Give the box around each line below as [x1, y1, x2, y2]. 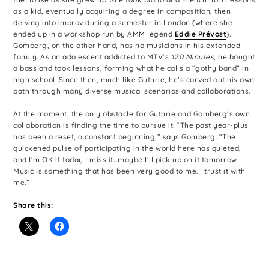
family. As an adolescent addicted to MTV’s [13, 52, 171, 61]
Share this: [13, 201, 53, 210]
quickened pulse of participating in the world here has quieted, [13, 144, 241, 153]
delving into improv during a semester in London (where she [13, 17, 233, 27]
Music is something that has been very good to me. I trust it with [13, 166, 246, 176]
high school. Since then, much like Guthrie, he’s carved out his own [13, 74, 255, 84]
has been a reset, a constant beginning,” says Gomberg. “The [13, 132, 236, 142]
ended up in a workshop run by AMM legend [13, 29, 175, 38]
